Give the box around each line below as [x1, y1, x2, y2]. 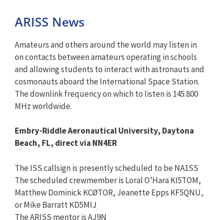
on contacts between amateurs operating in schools [15, 51, 197, 62]
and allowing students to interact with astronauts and [15, 63, 204, 75]
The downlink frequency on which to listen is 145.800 [15, 88, 198, 99]
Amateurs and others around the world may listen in [15, 39, 197, 50]
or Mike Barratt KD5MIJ [15, 199, 97, 210]
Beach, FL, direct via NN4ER [15, 137, 117, 148]
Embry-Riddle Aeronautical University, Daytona [15, 125, 194, 136]
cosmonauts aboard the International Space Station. [15, 76, 199, 87]
